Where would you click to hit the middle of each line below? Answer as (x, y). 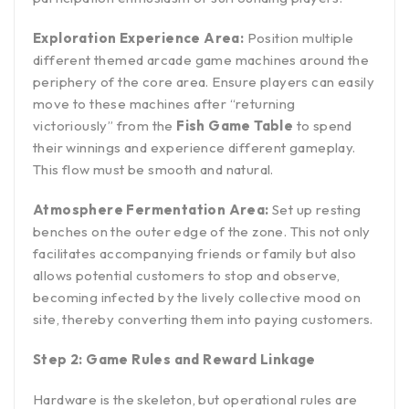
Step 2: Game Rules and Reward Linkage (174, 360)
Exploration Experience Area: (139, 38)
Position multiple (299, 38)
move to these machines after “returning (164, 104)
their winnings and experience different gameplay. (194, 148)
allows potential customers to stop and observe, (187, 276)
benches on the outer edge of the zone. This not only (202, 232)
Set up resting (315, 210)
